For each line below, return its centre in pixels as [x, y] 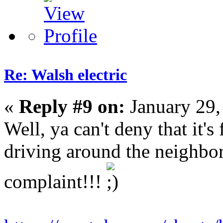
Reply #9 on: [72, 107]
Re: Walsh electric [65, 75]
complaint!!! [55, 182]
